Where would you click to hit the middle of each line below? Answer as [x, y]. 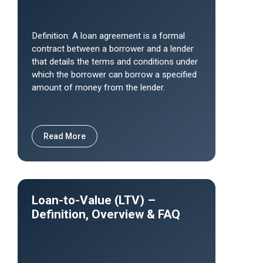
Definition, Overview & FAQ [106, 214]
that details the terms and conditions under [115, 62]
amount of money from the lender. [98, 87]
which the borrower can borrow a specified [114, 75]
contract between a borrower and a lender [113, 49]
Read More [65, 136]
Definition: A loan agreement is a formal [108, 36]
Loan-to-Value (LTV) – [94, 200]
